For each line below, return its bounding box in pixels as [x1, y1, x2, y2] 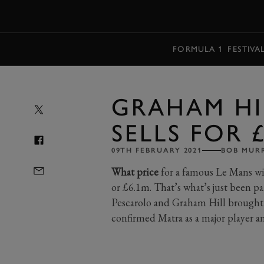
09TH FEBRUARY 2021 [111, 146, 203, 154]
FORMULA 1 [173, 44, 223, 54]
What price [111, 165, 159, 179]
